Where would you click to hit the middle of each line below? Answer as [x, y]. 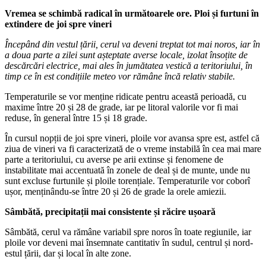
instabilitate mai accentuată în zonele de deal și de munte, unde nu [127, 170]
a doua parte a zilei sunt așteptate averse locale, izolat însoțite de [126, 55]
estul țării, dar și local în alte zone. [68, 253]
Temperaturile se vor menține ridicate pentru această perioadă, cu [126, 96]
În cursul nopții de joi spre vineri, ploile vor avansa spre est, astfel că [132, 138]
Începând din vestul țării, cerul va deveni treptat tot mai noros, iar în [132, 44]
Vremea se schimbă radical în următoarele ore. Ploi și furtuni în [132, 13]
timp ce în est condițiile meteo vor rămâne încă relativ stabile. [120, 76]
